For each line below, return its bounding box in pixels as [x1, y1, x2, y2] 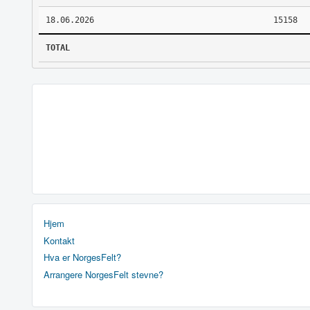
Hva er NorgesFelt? [44, 250, 121, 264]
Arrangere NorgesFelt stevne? [44, 267, 163, 281]
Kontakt [44, 233, 75, 247]
